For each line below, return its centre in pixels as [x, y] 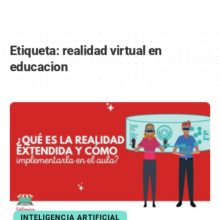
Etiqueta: [36, 51]
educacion [39, 67]
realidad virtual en [112, 51]
